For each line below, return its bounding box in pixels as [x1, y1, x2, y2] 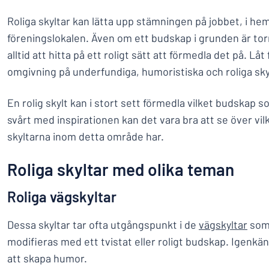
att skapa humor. [7, 252, 87, 265]
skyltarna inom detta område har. [7, 130, 164, 143]
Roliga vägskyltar [7, 188, 116, 205]
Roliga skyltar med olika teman [7, 159, 234, 180]
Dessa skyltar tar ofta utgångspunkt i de [7, 218, 199, 231]
